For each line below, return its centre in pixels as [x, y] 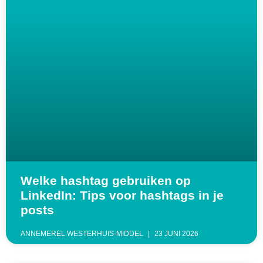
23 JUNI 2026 [176, 234]
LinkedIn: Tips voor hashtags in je [122, 195]
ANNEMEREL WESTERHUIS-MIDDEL [83, 234]
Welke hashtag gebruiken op [106, 181]
